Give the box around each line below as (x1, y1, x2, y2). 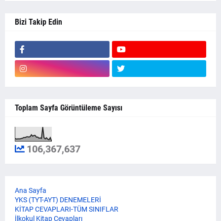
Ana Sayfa (15, 186, 46, 195)
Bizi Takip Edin (15, 17, 62, 27)
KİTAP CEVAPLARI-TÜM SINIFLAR (15, 205, 118, 214)
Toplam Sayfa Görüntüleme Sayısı (15, 103, 122, 113)
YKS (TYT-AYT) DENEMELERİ (15, 196, 101, 204)
